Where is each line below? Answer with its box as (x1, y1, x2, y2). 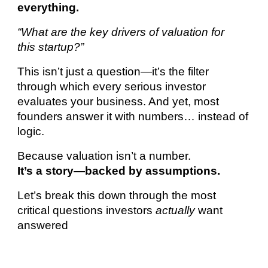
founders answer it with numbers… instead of (17, 109, 249, 123)
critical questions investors (17, 203, 156, 217)
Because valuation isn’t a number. (17, 149, 191, 162)
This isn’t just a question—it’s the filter (17, 65, 209, 78)
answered (17, 218, 72, 232)
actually (156, 203, 196, 217)
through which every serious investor (17, 80, 206, 93)
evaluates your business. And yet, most (17, 95, 220, 108)
